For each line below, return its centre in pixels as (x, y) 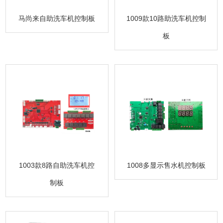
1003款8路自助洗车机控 (57, 165)
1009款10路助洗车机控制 (166, 19)
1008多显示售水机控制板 (166, 165)
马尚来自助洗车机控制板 (57, 19)
